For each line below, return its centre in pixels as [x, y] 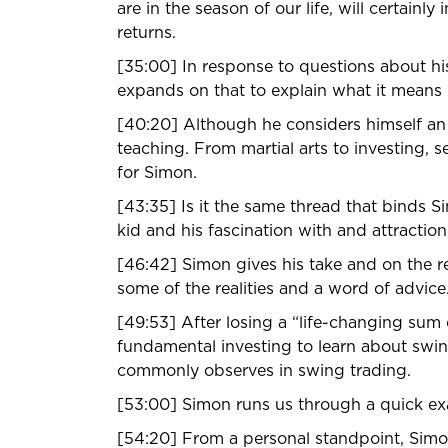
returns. [146, 32]
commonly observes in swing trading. [264, 370]
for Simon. [157, 172]
